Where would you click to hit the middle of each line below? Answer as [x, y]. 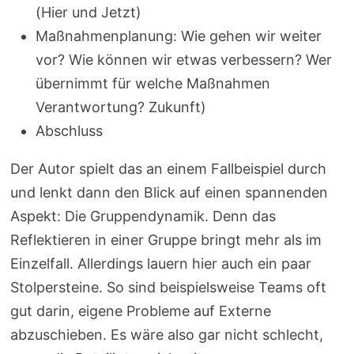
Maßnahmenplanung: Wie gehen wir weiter [179, 36]
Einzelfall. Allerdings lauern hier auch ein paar [161, 264]
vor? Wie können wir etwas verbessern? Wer [184, 60]
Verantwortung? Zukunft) [121, 107]
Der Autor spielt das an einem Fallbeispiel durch [169, 169]
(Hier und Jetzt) [89, 13]
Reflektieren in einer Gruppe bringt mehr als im [166, 240]
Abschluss [70, 131]
